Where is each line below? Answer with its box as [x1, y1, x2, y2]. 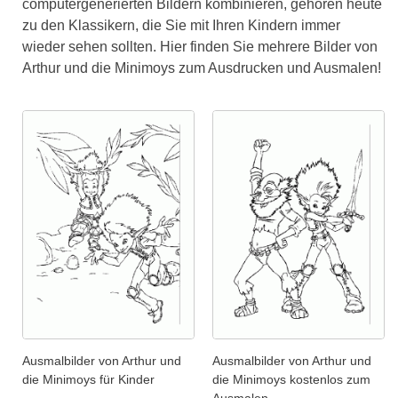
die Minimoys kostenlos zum [212, 372, 370, 387]
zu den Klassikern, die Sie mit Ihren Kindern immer [22, 18, 340, 34]
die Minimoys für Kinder [22, 372, 155, 387]
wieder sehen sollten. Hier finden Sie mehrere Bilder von [22, 39, 378, 55]
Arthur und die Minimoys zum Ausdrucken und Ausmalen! [22, 60, 381, 76]
